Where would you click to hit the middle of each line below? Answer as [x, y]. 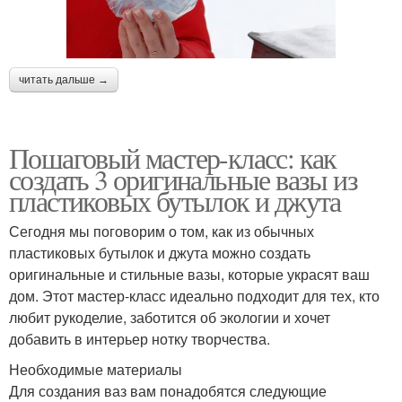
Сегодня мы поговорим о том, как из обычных [162, 232]
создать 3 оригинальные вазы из [183, 179]
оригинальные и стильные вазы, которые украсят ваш [189, 275]
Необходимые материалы [96, 370]
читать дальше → [64, 80]
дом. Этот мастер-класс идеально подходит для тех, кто [194, 296]
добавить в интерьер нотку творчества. [140, 339]
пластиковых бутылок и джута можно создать [160, 253]
